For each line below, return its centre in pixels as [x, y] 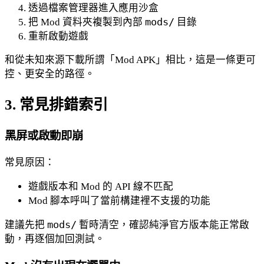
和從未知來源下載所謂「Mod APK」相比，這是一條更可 [130, 60]
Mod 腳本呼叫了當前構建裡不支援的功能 [119, 200]
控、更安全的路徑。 [50, 74]
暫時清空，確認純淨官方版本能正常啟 [163, 225]
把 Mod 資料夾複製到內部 [87, 22]
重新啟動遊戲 [58, 36]
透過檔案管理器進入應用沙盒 [93, 8]
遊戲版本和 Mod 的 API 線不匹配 [101, 186]
